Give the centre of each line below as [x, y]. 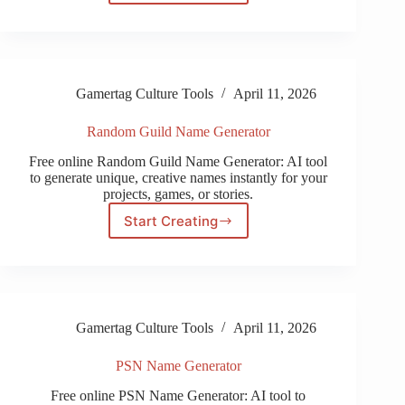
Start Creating [170, 221]
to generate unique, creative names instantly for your [178, 178]
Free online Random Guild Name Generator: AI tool [179, 162]
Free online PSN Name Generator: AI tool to [179, 395]
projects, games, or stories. [179, 194]
